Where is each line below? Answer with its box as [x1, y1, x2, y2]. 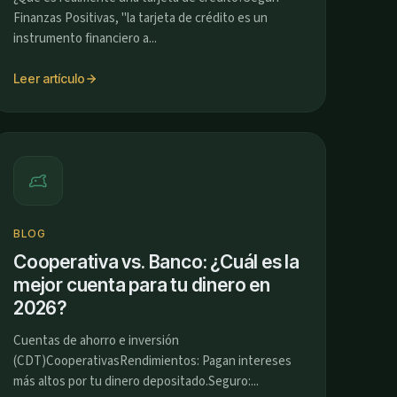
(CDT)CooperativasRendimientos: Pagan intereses [13, 352, 292, 370]
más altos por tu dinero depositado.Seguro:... [13, 372, 259, 391]
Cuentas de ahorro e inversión [13, 331, 179, 350]
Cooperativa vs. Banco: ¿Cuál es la [13, 251, 300, 273]
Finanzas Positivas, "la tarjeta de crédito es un [13, 9, 268, 27]
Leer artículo [13, 71, 85, 86]
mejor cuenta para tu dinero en [13, 274, 270, 296]
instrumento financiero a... [13, 29, 157, 48]
